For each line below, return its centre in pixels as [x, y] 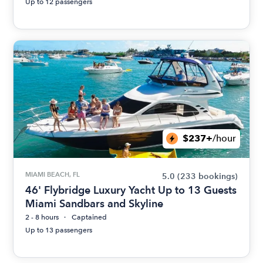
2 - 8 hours [42, 217]
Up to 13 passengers [59, 230]
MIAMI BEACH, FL [53, 174]
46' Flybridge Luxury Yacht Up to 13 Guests [131, 190]
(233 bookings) [207, 176]
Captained [90, 217]
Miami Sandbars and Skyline [95, 203]
